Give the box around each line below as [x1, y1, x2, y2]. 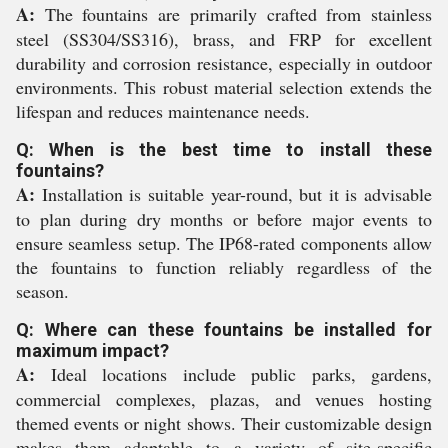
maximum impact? [16, 340, 169, 361]
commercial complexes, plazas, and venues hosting [16, 387, 432, 411]
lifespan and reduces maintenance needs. [16, 99, 310, 123]
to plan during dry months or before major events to [16, 207, 432, 231]
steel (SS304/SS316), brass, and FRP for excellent [16, 27, 432, 51]
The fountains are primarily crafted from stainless [35, 2, 432, 26]
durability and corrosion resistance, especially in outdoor [16, 51, 432, 75]
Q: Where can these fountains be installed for [16, 319, 432, 340]
